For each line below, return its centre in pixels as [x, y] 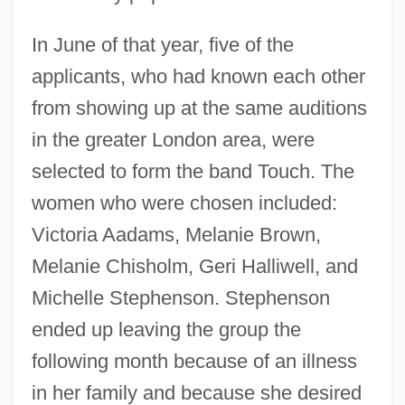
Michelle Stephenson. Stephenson [180, 297]
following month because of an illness [194, 361]
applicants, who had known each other [198, 76]
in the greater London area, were [173, 139]
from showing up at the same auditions [199, 108]
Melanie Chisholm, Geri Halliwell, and [194, 266]
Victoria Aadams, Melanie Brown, [176, 234]
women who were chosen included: [184, 202]
